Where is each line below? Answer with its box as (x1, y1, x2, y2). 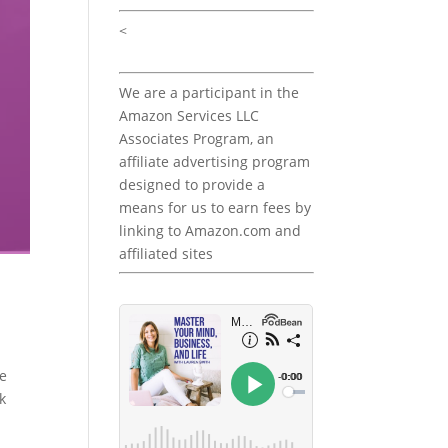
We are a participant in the (119, 83, 300, 103)
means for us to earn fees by (119, 198, 312, 218)
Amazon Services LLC (119, 106, 260, 126)
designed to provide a (119, 175, 266, 195)
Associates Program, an (119, 129, 275, 149)
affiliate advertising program (119, 152, 311, 172)
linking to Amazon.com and (119, 221, 302, 241)
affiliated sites (119, 244, 214, 264)
